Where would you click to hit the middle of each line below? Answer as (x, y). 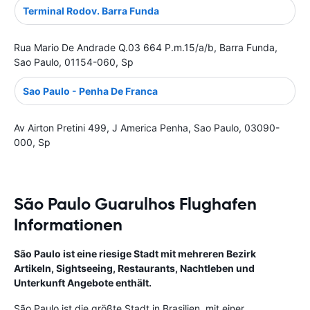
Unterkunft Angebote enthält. (83, 282)
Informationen (68, 225)
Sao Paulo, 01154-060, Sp (74, 62)
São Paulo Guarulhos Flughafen (135, 204)
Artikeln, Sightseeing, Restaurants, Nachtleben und (134, 268)
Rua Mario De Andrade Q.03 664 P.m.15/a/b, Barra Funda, (146, 47)
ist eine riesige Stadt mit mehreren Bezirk (158, 253)
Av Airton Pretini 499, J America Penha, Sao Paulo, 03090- (147, 127)
